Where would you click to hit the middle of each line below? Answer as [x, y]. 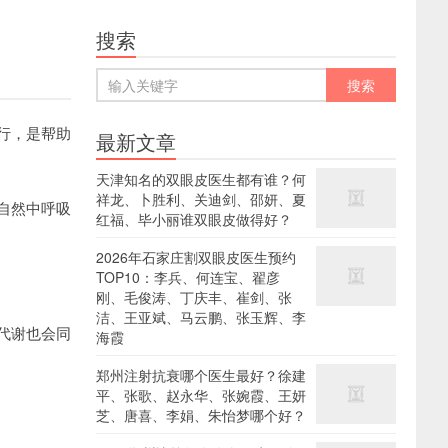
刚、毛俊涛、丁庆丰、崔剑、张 [194, 297]
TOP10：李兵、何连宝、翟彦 [188, 277]
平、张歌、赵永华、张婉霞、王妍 [201, 395]
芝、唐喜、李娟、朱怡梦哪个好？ [201, 415]
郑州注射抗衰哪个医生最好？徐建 [201, 375]
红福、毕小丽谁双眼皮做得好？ [194, 219]
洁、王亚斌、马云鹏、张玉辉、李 [201, 317]
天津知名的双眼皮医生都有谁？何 [201, 179]
